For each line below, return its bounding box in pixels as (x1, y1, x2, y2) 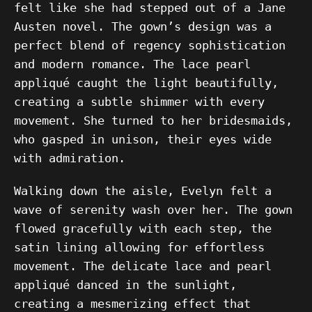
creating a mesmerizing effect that (14, 297, 251, 311)
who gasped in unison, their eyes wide (14, 132, 272, 146)
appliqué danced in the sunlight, (14, 278, 237, 292)
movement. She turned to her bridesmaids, (14, 114, 292, 127)
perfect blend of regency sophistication (14, 38, 286, 52)
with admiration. (14, 151, 125, 165)
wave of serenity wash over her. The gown (14, 203, 292, 217)
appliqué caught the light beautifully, (14, 76, 279, 90)
